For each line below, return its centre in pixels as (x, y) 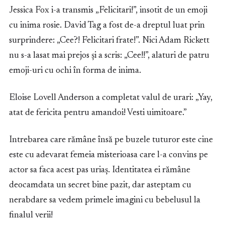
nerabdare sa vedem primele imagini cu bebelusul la (105, 200)
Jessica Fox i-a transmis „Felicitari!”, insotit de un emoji (108, 10)
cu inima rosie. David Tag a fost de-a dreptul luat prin (107, 25)
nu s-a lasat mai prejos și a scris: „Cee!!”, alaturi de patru (109, 55)
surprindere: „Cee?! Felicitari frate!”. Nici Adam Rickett (109, 40)
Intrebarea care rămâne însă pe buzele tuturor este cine (111, 140)
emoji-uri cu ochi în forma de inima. (75, 71)
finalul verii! (31, 215)
